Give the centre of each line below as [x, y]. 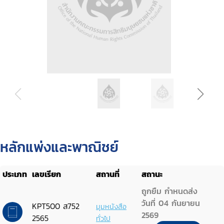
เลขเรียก [46, 174]
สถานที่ [108, 174]
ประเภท [15, 174]
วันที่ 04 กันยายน [171, 203]
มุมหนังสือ [111, 206]
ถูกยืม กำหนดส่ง [169, 191]
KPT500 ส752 [56, 206]
